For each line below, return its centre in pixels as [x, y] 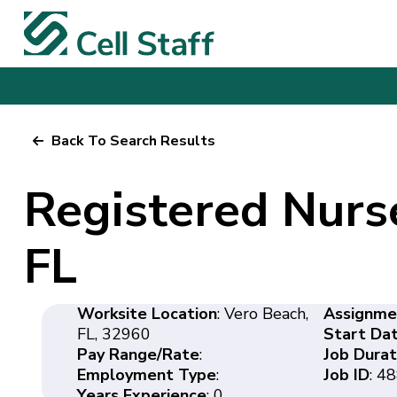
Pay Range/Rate [138, 354]
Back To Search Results [133, 140]
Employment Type [146, 374]
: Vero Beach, [262, 313]
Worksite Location [147, 313]
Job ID [347, 374]
